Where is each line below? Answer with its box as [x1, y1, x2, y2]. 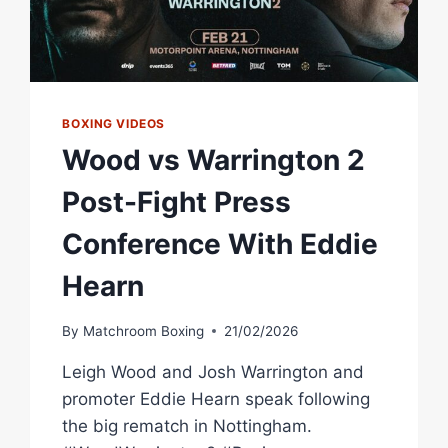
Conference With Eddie [62, 227, 379, 262]
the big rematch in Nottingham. [62, 415, 313, 436]
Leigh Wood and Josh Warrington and [62, 361, 365, 382]
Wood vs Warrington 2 [62, 143, 366, 178]
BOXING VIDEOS [62, 116, 166, 132]
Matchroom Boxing [82, 322, 204, 339]
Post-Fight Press [62, 185, 292, 220]
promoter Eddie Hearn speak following [62, 388, 371, 409]
